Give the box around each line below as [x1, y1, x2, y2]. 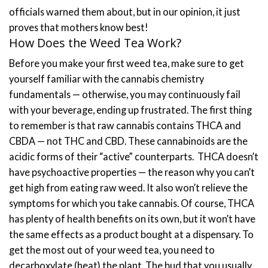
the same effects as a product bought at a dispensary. [9, 229, 240, 240]
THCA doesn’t [197, 151, 258, 163]
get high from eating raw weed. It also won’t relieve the [9, 182, 248, 194]
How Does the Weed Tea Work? [9, 34, 181, 51]
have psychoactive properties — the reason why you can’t [9, 166, 255, 178]
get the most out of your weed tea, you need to [9, 244, 215, 256]
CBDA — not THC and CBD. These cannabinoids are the [9, 135, 248, 147]
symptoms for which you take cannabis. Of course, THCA [9, 197, 254, 209]
